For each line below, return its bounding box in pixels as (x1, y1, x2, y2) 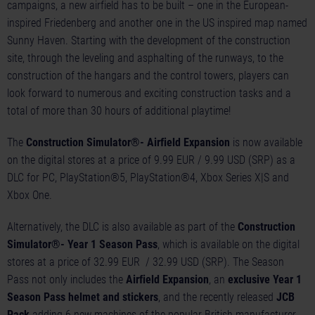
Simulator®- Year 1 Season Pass (7, 238, 157, 252)
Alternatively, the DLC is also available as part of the (7, 220, 238, 234)
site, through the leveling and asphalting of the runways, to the (7, 51, 283, 65)
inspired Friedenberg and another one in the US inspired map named (7, 16, 307, 30)
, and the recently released (158, 290, 276, 304)
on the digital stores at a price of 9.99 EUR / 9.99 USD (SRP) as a (7, 153, 295, 167)
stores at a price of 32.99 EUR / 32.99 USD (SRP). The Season (7, 255, 284, 269)
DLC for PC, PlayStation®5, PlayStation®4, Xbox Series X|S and (7, 171, 289, 185)
